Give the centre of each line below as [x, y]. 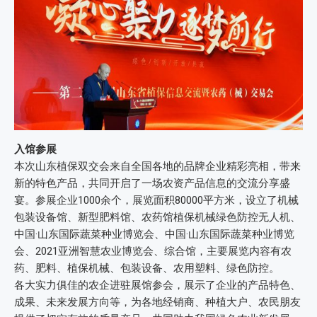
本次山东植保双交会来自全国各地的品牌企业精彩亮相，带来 [157, 167]
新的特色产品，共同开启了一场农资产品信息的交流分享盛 [152, 184]
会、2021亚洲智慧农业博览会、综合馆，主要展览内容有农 [153, 252]
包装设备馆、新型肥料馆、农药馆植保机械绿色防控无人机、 [157, 218]
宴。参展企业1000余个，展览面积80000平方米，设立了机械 [156, 201]
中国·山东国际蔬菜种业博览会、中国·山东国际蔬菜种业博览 [154, 235]
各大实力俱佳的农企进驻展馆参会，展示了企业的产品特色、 [157, 286]
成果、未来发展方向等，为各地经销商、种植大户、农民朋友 [157, 302]
